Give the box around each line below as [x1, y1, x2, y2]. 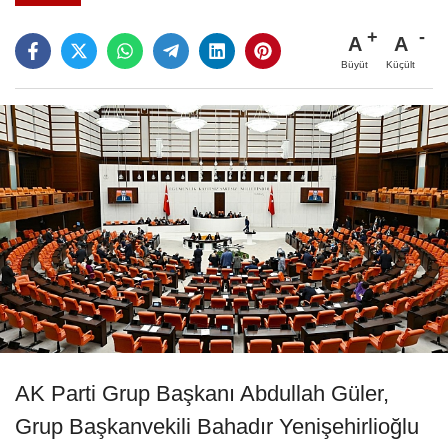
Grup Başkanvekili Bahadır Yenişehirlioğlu [15, 413, 419, 439]
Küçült [386, 58, 415, 70]
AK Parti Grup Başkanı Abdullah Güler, [15, 380, 389, 406]
